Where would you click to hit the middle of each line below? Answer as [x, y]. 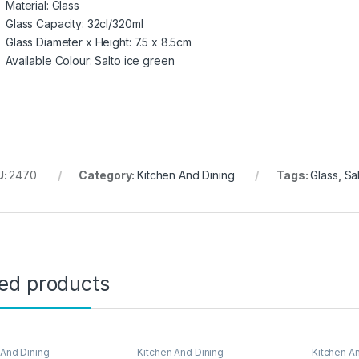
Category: [108, 175]
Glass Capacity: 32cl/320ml [75, 24]
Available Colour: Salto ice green [90, 61]
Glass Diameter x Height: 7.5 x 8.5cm [99, 42]
